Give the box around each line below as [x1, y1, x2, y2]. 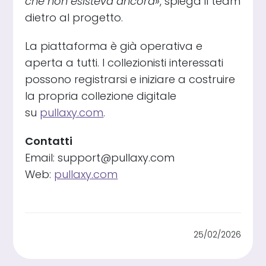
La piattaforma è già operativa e [25, 38, 203, 53]
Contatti [25, 133, 73, 148]
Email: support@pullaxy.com [25, 150, 175, 165]
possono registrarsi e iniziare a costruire [25, 71, 236, 87]
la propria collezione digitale [25, 88, 177, 103]
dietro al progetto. [25, 9, 123, 25]
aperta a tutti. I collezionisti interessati [25, 55, 224, 70]
